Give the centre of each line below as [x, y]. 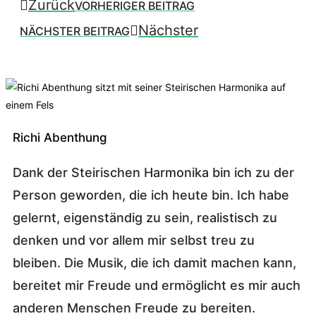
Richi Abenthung [60, 137]
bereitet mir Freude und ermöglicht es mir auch [157, 286]
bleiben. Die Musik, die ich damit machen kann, [154, 263]
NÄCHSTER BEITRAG [75, 31]
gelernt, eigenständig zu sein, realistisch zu [145, 218]
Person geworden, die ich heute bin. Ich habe [151, 195]
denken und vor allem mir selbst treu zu [134, 241]
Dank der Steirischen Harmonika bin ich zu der [153, 173]
